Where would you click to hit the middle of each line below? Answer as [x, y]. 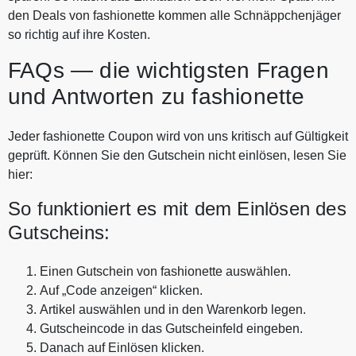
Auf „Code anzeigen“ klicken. [121, 290]
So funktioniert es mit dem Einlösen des [177, 208]
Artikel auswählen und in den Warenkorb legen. [173, 309]
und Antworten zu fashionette [157, 96]
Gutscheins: [59, 232]
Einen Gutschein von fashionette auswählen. [165, 271]
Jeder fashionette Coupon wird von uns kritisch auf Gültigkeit [178, 136]
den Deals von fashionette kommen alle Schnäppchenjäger [174, 15]
